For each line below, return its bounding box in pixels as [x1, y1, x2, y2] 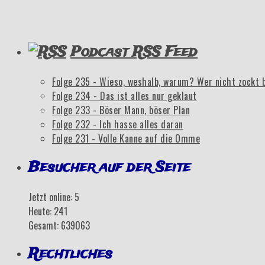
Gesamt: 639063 [28, 218, 90, 232]
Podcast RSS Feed [70, 41, 198, 63]
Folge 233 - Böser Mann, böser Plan [52, 102, 190, 117]
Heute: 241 [28, 203, 67, 218]
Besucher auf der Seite [28, 157, 190, 178]
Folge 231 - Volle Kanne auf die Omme [52, 131, 200, 146]
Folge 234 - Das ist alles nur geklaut [52, 88, 197, 103]
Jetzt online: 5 [28, 189, 79, 204]
